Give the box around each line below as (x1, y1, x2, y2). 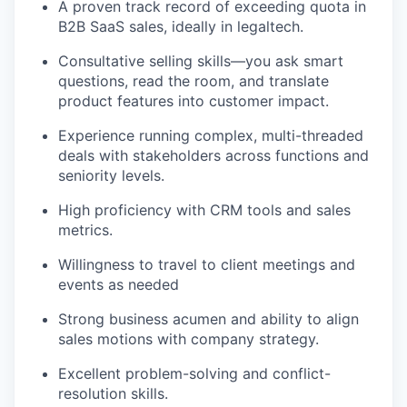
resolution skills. (58, 384, 168, 402)
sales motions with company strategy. (58, 330, 319, 348)
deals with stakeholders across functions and (58, 146, 369, 164)
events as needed (58, 275, 179, 293)
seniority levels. (58, 166, 164, 184)
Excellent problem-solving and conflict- (58, 364, 331, 382)
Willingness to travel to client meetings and (58, 255, 355, 273)
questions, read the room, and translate (58, 72, 329, 90)
